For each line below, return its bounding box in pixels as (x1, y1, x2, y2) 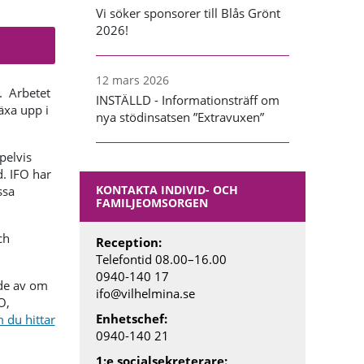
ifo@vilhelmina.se (96, 284, 196, 301)
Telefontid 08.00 (96, 250, 188, 267)
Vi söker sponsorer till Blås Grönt (96, 4, 281, 21)
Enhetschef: (96, 310, 168, 327)
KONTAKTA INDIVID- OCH (96, 181, 239, 197)
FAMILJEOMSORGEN (96, 194, 209, 210)
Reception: (96, 233, 162, 250)
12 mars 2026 (96, 71, 170, 88)
